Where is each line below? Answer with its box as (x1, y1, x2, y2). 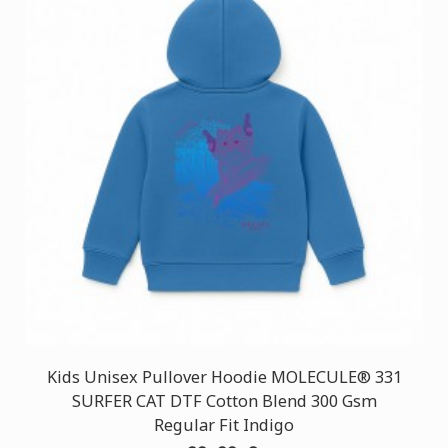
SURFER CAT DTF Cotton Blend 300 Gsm (71, 390, 377, 412)
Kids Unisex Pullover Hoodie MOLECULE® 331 (46, 366, 402, 388)
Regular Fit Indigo (154, 414, 294, 436)
